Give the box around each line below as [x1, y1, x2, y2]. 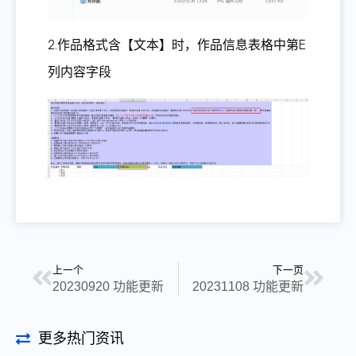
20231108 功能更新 [192, 279, 304, 293]
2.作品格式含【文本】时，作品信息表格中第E [48, 37, 306, 53]
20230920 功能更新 [52, 279, 164, 293]
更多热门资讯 [37, 330, 124, 346]
